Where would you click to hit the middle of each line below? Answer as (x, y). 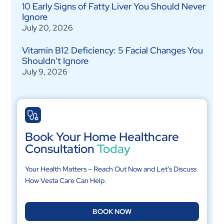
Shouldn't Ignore (55, 61)
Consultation (61, 149)
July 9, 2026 (44, 72)
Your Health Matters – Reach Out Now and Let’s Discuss (110, 169)
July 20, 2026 (47, 28)
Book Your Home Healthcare (102, 137)
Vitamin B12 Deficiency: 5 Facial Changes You (112, 50)
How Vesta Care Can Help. (65, 180)
